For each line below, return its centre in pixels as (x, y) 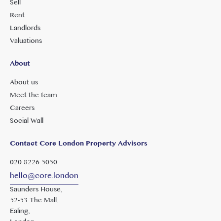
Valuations (26, 41)
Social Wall (27, 121)
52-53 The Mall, (34, 201)
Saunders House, (36, 190)
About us (24, 83)
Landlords (25, 28)
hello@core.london (44, 176)
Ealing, (20, 211)
